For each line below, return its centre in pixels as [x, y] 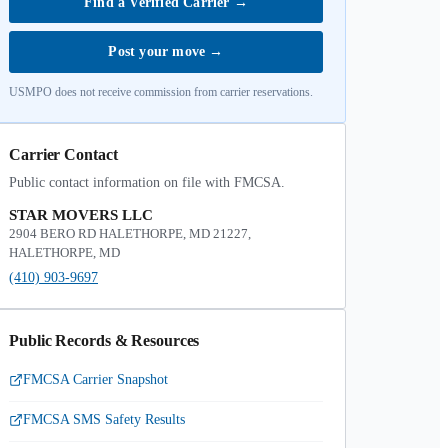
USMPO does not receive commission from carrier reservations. [161, 92]
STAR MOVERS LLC [81, 215]
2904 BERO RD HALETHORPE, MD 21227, [130, 233]
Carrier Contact [63, 154]
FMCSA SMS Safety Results [104, 419]
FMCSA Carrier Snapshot [95, 379]
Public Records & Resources [104, 340]
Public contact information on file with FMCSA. [147, 182]
